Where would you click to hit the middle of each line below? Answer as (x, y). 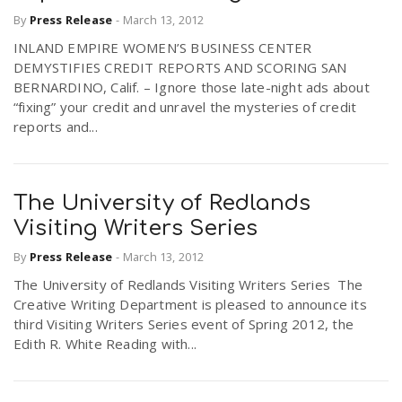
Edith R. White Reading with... (105, 344)
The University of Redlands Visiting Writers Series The (188, 285)
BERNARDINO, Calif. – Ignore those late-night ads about (192, 87)
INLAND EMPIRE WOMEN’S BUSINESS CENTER (163, 47)
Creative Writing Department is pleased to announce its (190, 305)
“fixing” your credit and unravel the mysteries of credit (185, 106)
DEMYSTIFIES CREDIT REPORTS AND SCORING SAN (180, 67)
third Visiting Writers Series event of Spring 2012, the (184, 324)
